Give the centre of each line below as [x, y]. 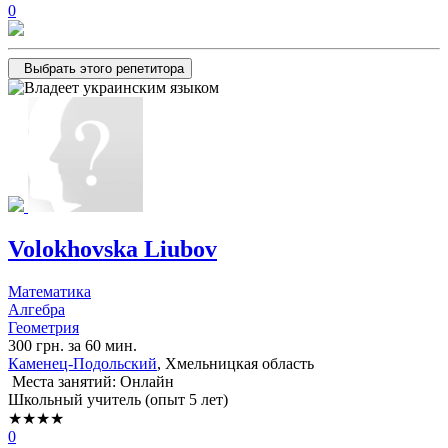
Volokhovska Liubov [112, 249]
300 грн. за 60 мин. [72, 346]
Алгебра [36, 310]
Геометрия [43, 328]
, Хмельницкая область [235, 364]
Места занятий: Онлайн [91, 382]
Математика [49, 292]
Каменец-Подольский [82, 364]
